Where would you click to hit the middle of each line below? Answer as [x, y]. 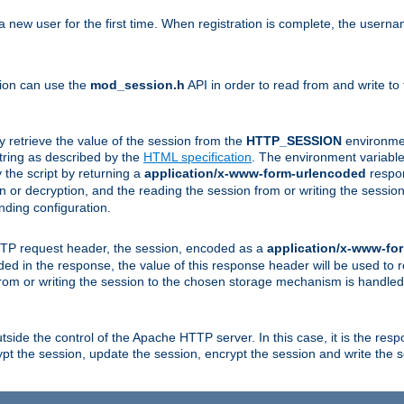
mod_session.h [138, 84]
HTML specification [197, 156]
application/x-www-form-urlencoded [255, 173]
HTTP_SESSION [294, 140]
